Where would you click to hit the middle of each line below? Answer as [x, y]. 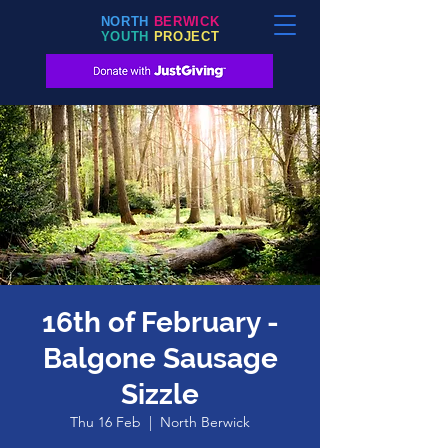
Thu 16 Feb [105, 422]
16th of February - [160, 322]
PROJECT [186, 36]
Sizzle [160, 394]
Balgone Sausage [160, 358]
